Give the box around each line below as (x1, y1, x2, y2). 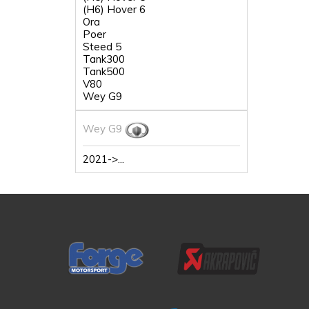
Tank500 (83, 65, 125, 78)
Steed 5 (83, 40, 121, 53)
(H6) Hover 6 (83, 3, 146, 16)
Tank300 (83, 52, 125, 66)
